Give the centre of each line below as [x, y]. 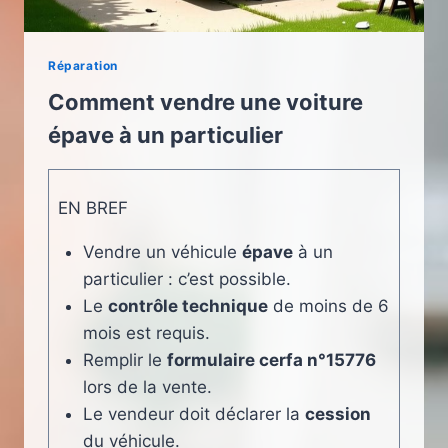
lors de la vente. [147, 387]
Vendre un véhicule [162, 252]
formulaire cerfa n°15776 [271, 360]
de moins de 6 [328, 306]
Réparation [83, 65]
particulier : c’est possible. [187, 279]
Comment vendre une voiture [205, 102]
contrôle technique [188, 306]
